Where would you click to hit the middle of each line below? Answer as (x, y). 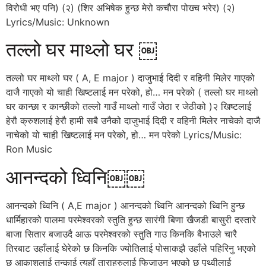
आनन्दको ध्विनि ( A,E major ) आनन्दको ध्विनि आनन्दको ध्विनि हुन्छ (125, 205)
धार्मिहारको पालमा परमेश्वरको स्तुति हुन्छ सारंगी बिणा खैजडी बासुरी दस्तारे (131, 219)
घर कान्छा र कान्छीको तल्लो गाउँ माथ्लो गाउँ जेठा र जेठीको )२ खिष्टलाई (129, 107)
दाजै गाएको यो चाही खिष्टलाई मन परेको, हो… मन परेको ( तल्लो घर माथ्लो (132, 92)
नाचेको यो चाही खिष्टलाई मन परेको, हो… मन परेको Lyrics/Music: (124, 135)
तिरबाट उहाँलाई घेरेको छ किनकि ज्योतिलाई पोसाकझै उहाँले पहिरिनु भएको (131, 248)
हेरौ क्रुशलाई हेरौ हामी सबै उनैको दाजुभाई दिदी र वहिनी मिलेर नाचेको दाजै (133, 121)
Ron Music (29, 149)
